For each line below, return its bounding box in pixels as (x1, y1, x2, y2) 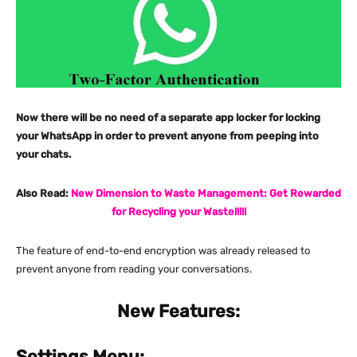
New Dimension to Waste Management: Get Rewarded (71, 186, 341, 199)
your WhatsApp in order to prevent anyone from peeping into (16, 129, 319, 142)
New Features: (117, 300, 240, 322)
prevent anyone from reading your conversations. (16, 262, 252, 275)
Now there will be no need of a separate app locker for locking (16, 111, 320, 124)
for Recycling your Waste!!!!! (111, 205, 246, 218)
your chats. (16, 147, 71, 160)
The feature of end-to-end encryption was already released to (16, 244, 310, 257)
